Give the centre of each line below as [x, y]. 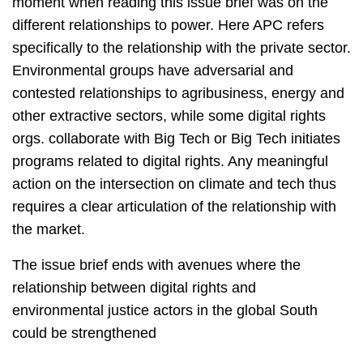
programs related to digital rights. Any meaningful [170, 162]
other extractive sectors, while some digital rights [169, 116]
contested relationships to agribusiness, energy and [178, 94]
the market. [49, 230]
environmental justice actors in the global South [165, 311]
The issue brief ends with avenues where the [156, 265]
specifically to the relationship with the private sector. [181, 48]
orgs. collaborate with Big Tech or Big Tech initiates [176, 139]
